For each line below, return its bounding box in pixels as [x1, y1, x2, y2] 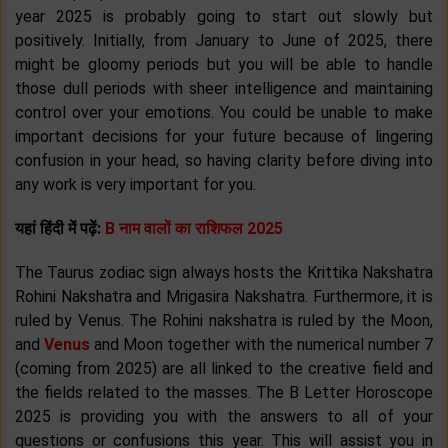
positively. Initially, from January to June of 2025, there [15, 31, 433, 51]
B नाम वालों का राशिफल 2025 [105, 219, 283, 239]
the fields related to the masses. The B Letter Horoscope [15, 383, 433, 403]
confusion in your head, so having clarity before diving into [15, 151, 433, 171]
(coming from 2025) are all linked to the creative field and [15, 359, 433, 379]
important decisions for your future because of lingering [15, 127, 433, 147]
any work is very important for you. [15, 175, 256, 195]
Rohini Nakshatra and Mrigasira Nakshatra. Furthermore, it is [15, 287, 433, 307]
